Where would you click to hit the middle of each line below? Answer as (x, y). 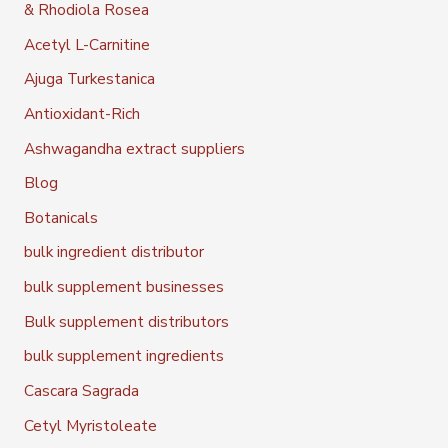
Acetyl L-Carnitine (86, 44)
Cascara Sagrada (81, 390)
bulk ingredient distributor (113, 252)
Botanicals (60, 217)
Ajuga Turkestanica (89, 79)
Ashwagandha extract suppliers (134, 148)
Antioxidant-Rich (81, 113)
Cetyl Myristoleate (90, 425)
